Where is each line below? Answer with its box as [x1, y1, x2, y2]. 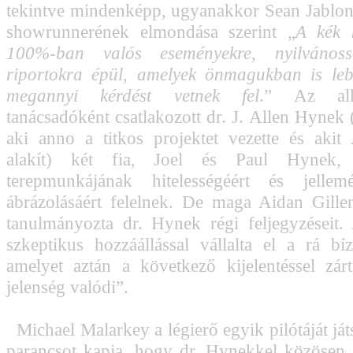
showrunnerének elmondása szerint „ [6, 21, 295, 42]
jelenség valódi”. [6, 277, 128, 297]
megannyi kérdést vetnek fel [6, 85, 260, 106]
